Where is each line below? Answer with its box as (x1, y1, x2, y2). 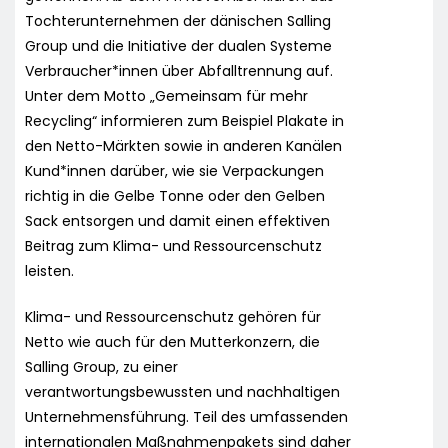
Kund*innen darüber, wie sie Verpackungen (25, 160, 324, 181)
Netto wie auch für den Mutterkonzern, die (25, 331, 320, 352)
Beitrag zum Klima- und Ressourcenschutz (25, 235, 322, 256)
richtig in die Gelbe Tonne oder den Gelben (25, 185, 325, 206)
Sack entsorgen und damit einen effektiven (25, 210, 330, 231)
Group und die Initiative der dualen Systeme (25, 35, 332, 56)
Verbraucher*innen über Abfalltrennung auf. (25, 60, 333, 81)
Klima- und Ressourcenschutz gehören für (25, 306, 321, 327)
